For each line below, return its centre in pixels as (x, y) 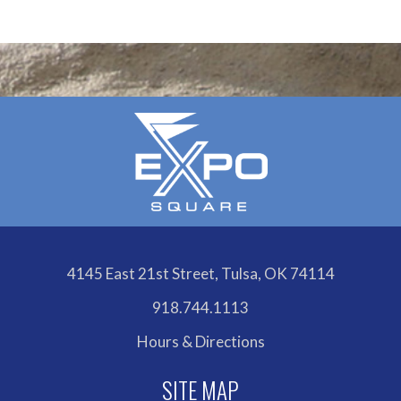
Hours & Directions (200, 342)
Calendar (111, 20)
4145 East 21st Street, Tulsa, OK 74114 (200, 274)
